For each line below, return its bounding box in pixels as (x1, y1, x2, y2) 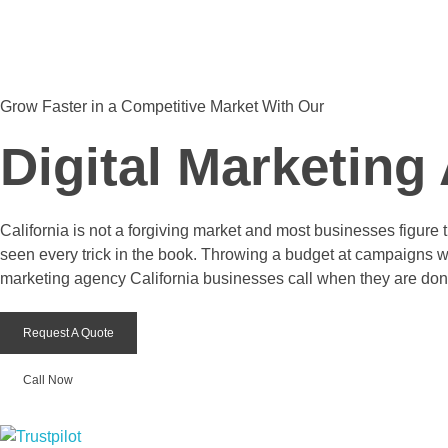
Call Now (23, 373, 73, 388)
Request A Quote (23, 326, 114, 341)
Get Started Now (28, 67, 117, 81)
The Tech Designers (14, 46, 38, 73)
